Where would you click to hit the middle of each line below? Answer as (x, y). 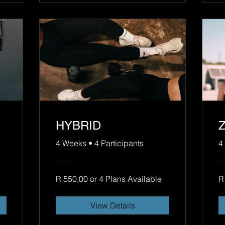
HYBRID (78, 126)
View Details (113, 206)
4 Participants (119, 143)
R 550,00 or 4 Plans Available (109, 179)
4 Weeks (71, 143)
